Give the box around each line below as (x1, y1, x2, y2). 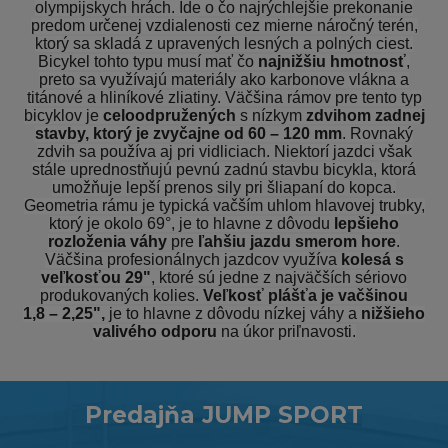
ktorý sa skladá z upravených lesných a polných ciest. (35, 35, 413, 53)
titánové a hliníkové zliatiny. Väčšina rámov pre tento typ (26, 89, 422, 107)
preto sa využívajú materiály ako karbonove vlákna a (39, 71, 409, 89)
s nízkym (235, 107, 306, 125)
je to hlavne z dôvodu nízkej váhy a (105, 305, 361, 323)
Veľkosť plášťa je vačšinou (203, 287, 408, 305)
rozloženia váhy (48, 233, 167, 251)
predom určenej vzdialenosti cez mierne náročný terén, (30, 17, 418, 35)
